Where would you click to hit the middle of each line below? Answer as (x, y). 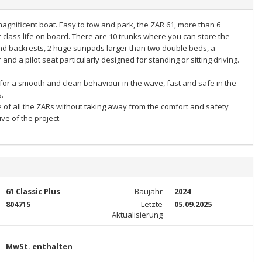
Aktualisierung (137, 215)
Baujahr (148, 191)
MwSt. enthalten (39, 246)
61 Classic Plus (33, 191)
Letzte (151, 204)
